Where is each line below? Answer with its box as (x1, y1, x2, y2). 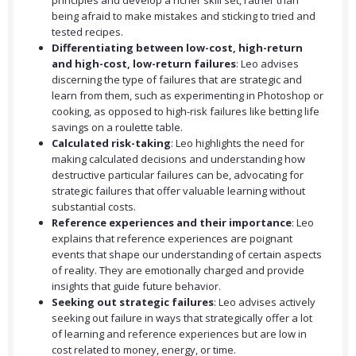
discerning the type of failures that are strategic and (52, 72, 302, 87)
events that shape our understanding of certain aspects (52, 247, 322, 262)
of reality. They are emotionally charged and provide (52, 263, 304, 278)
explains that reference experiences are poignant (52, 231, 292, 246)
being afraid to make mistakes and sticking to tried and (52, 9, 315, 24)
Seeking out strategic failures (52, 295, 214, 310)
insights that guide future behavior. (52, 279, 221, 294)
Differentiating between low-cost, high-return (52, 41, 303, 56)
